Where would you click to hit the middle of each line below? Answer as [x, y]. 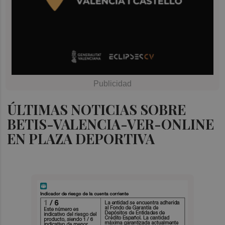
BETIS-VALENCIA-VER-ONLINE [111, 124]
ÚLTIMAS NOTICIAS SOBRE [97, 109]
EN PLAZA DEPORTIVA [81, 138]
